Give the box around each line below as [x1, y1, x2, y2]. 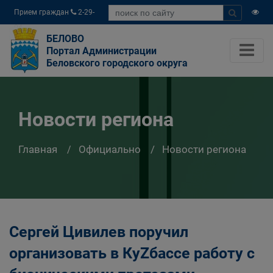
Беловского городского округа [46, 57, 188, 69]
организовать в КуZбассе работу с [9, 244, 255, 262]
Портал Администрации [46, 45, 157, 57]
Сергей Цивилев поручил [9, 223, 188, 241]
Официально [79, 143, 141, 155]
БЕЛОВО [46, 33, 84, 44]
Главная [18, 143, 57, 155]
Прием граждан [14, 8, 71, 16]
